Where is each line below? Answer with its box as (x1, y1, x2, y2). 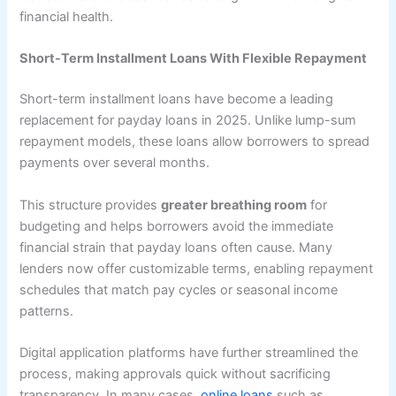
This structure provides (19, 196, 162, 213)
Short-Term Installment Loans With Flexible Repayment (19, 50, 368, 67)
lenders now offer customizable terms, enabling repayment (19, 260, 374, 277)
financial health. (19, 9, 114, 25)
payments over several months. (19, 155, 210, 171)
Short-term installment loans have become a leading (19, 91, 334, 108)
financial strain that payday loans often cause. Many (19, 239, 333, 255)
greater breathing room (161, 196, 308, 213)
